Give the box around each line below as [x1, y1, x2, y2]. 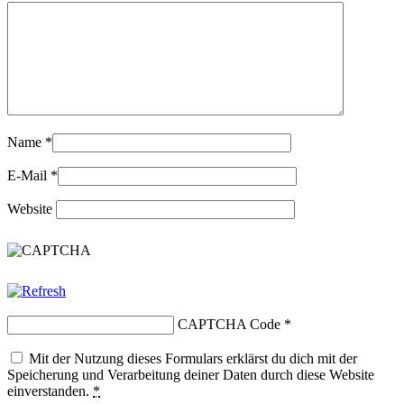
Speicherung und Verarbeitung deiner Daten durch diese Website [7, 366, 374, 382]
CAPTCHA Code [178, 316, 280, 332]
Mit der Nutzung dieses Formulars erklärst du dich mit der [29, 350, 357, 366]
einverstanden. [7, 382, 93, 399]
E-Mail [7, 167, 47, 183]
